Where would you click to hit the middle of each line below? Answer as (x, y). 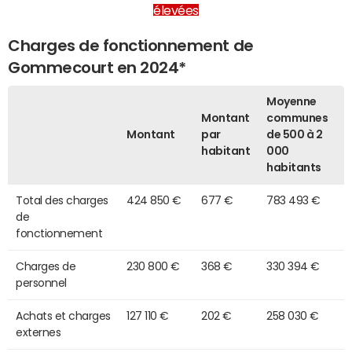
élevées (176, 10)
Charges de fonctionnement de (131, 45)
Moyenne (291, 101)
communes (297, 117)
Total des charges (62, 200)
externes (38, 332)
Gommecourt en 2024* (97, 67)
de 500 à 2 (295, 134)
